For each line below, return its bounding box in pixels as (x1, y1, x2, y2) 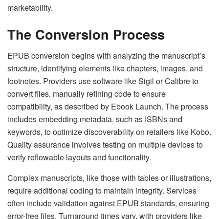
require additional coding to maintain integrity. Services (7, 185, 197, 197)
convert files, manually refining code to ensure (7, 88, 166, 100)
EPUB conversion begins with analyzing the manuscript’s (7, 50, 205, 62)
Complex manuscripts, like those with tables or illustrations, (7, 172, 211, 184)
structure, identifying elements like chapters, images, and (7, 63, 203, 74)
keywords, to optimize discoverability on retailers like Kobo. (7, 126, 211, 138)
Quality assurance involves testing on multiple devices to (7, 139, 203, 151)
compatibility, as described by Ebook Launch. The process (7, 101, 208, 112)
